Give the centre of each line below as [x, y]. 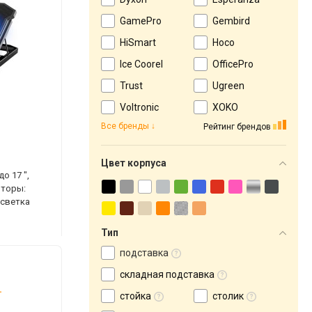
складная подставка [167, 274]
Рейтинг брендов [237, 126]
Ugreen [228, 86]
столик [228, 296]
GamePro [141, 21]
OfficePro [233, 64]
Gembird [231, 21]
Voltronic [139, 107]
